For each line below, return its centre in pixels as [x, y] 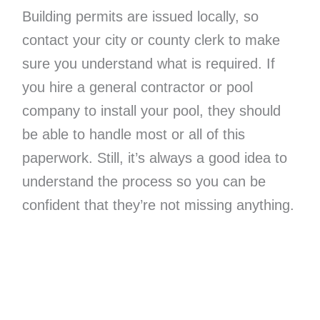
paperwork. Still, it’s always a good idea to [154, 158]
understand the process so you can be [144, 182]
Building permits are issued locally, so [140, 17]
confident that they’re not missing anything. [158, 205]
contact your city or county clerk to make [151, 40]
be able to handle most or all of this [133, 135]
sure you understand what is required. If [148, 64]
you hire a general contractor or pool [137, 87]
